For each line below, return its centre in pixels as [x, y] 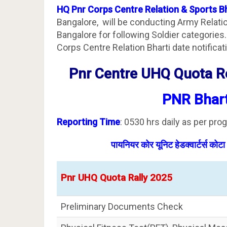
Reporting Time [88, 122]
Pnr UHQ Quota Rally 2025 [117, 178]
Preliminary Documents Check [122, 206]
